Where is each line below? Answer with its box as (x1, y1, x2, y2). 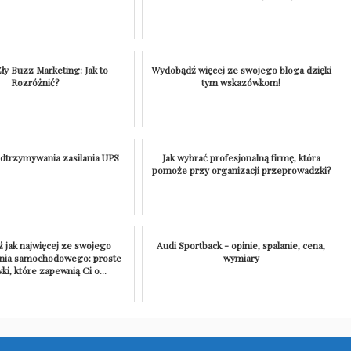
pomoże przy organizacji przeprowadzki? (151, 164, 331, 177)
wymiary (223, 251, 259, 265)
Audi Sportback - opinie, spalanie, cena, (157, 239, 326, 252)
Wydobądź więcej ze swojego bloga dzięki (150, 63, 331, 77)
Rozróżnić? (10, 76, 59, 89)
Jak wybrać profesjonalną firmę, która (161, 151, 320, 165)
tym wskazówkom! (201, 76, 281, 89)
